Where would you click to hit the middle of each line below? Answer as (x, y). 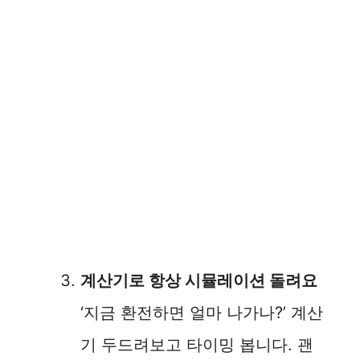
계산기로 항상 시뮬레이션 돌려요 (199, 280)
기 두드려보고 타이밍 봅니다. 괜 (197, 344)
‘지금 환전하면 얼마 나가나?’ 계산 (202, 312)
